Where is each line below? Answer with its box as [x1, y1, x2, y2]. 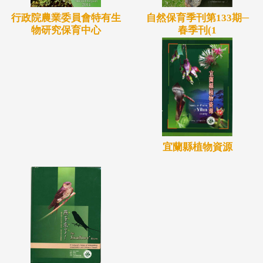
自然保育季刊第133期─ [146, 12, 249, 24]
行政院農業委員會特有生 [11, 12, 121, 24]
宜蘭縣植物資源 [162, 141, 232, 153]
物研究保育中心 [31, 25, 101, 36]
